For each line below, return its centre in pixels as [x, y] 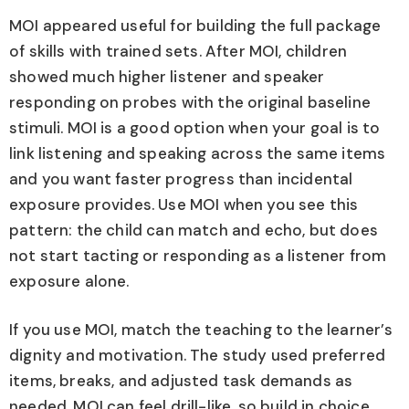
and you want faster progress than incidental [181, 178]
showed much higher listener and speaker [167, 76]
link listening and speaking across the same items [198, 153]
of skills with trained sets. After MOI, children [178, 51]
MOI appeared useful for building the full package [195, 25]
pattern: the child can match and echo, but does [194, 230]
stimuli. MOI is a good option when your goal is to [195, 127]
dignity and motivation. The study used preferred [198, 356]
